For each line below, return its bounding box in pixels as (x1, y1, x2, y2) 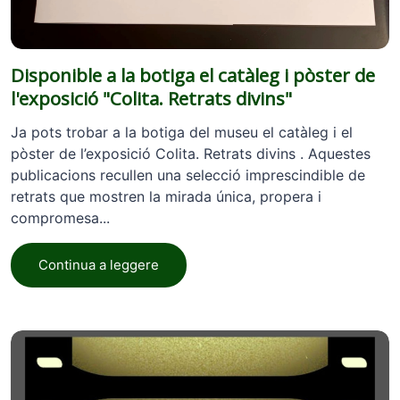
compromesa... (11, 208, 110, 227)
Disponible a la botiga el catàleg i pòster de (11, 62, 375, 87)
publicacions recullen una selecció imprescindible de (11, 165, 365, 184)
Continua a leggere (38, 255, 159, 273)
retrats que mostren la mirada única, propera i (11, 187, 321, 205)
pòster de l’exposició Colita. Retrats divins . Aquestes (11, 144, 371, 162)
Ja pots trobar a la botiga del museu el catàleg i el (11, 122, 353, 141)
